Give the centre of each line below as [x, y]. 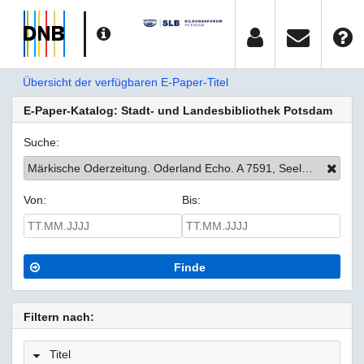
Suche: [41, 143]
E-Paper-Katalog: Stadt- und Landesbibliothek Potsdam [178, 110]
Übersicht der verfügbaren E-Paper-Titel [126, 82]
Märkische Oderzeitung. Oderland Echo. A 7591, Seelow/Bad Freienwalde [307, 169]
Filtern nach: [59, 317]
